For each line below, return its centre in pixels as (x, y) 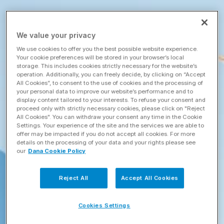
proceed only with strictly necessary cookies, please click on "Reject (111, 108)
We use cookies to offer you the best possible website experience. (107, 49)
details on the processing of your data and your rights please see (106, 142)
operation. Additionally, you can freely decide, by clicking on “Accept (111, 74)
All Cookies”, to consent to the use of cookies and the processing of (110, 83)
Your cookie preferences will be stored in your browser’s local (100, 57)
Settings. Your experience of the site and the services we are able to (110, 125)
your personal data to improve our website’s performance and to (105, 91)
